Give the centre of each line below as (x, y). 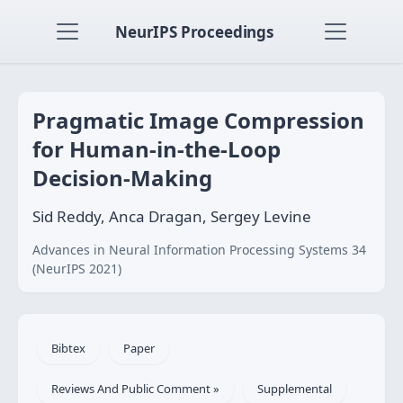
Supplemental (295, 389)
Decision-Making (122, 178)
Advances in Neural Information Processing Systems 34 (199, 250)
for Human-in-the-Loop (157, 149)
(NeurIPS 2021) (77, 269)
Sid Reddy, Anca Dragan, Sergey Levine (172, 216)
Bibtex (68, 348)
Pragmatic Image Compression (198, 120)
